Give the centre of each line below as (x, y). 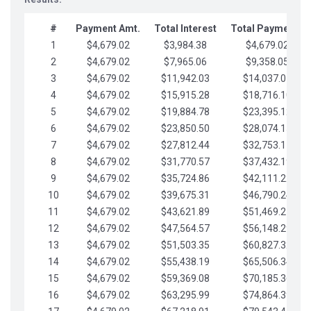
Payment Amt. (108, 28)
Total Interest (185, 28)
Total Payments (267, 28)
